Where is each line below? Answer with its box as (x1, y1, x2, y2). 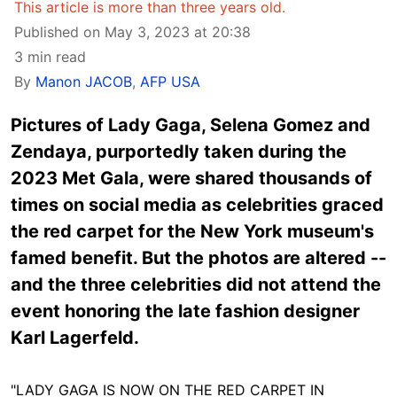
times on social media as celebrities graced (11, 194, 384, 215)
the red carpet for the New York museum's (11, 221, 374, 242)
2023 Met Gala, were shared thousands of (11, 167, 372, 189)
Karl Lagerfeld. (11, 327, 139, 348)
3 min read (14, 48, 86, 66)
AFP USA (140, 73, 200, 90)
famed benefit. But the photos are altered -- (11, 247, 386, 269)
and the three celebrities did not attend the (11, 274, 381, 295)
